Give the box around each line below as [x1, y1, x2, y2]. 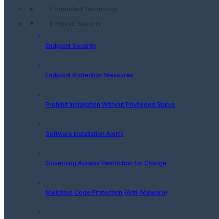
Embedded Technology [49, 5, 119, 13]
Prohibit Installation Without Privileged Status [45, 100, 175, 108]
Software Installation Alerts [45, 130, 124, 137]
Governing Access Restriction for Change [45, 159, 167, 167]
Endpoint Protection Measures [45, 71, 133, 79]
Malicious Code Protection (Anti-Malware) [45, 188, 167, 196]
